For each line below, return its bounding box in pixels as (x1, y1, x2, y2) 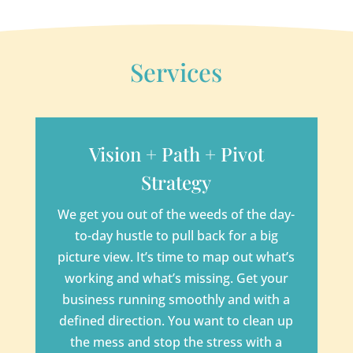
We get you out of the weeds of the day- (58, 206, 295, 224)
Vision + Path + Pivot (88, 141, 264, 167)
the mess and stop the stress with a (70, 333, 283, 351)
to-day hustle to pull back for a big (74, 227, 278, 245)
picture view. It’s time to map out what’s (58, 248, 295, 266)
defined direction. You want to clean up (59, 312, 294, 330)
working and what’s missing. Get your (64, 269, 288, 288)
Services (130, 55, 223, 89)
